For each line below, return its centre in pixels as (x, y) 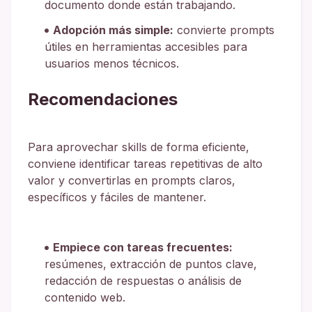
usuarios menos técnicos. (112, 63)
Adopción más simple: (113, 30)
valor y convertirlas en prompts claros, (132, 180)
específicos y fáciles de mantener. (117, 197)
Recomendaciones (103, 99)
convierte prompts (224, 30)
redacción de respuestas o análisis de (143, 280)
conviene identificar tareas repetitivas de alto (145, 163)
